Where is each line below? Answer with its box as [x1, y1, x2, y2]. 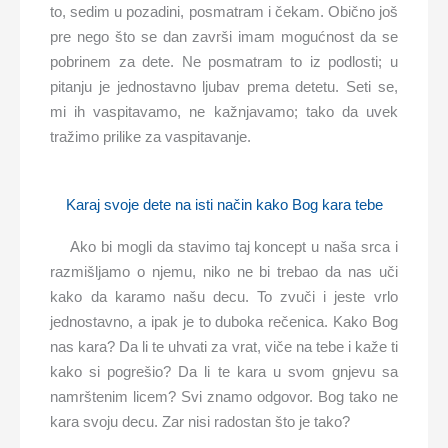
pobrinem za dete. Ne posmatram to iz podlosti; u [50, 53, 398, 71]
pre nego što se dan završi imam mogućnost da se [50, 28, 398, 46]
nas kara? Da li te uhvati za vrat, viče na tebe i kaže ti [50, 338, 398, 356]
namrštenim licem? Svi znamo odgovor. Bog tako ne [50, 388, 398, 406]
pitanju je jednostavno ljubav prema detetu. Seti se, [50, 78, 398, 96]
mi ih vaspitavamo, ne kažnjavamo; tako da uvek [50, 103, 398, 121]
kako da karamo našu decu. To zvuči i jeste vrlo [50, 288, 398, 306]
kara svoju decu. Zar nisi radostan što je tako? [50, 413, 351, 431]
